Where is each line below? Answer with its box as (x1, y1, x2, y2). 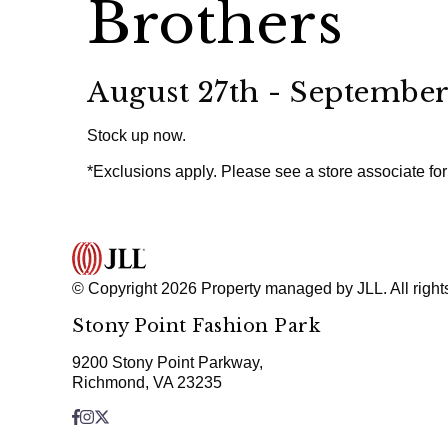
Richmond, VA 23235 (72, 373, 222, 391)
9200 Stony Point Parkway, (72, 353, 263, 371)
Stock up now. (87, 127, 186, 144)
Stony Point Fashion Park (72, 314, 320, 337)
